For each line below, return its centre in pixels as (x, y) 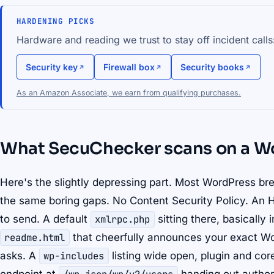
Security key (52, 67)
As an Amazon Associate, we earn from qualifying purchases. (129, 93)
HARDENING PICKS (56, 21)
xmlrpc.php (123, 220)
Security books (212, 67)
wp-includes (74, 256)
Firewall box (129, 67)
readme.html (35, 238)
